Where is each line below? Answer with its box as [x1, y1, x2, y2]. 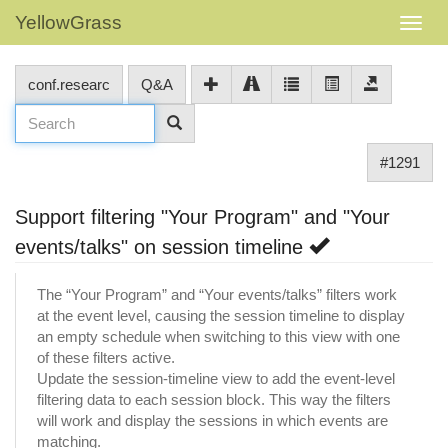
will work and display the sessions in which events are [37, 411, 388, 429]
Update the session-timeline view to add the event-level [37, 369, 395, 387]
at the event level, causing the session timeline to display [37, 306, 405, 324]
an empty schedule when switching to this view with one [37, 327, 400, 345]
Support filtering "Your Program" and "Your [15, 206, 390, 228]
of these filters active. [37, 348, 175, 366]
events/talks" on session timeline [15, 236, 309, 258]
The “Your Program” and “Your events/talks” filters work [37, 285, 397, 303]
